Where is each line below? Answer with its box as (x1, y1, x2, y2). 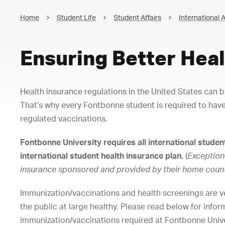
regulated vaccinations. (20, 114, 107, 124)
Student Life (57, 13, 96, 22)
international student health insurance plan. (20, 151, 185, 161)
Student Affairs (114, 13, 161, 22)
